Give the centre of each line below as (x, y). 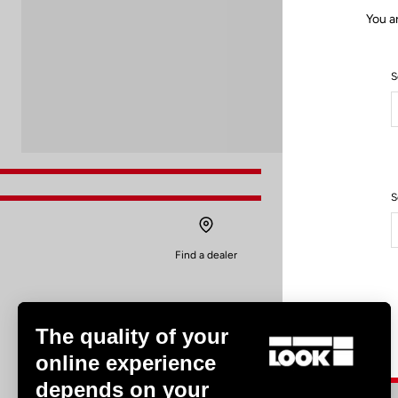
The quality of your (132, 336)
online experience (126, 363)
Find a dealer (206, 255)
